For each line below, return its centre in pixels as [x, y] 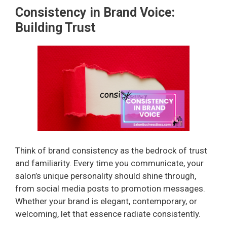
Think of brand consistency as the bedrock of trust [111, 150]
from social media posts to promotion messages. [110, 188]
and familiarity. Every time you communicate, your [109, 163]
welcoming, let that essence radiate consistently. [108, 214]
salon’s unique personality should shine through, [106, 176]
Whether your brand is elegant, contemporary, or [106, 201]
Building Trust [55, 28]
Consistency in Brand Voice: [95, 13]
